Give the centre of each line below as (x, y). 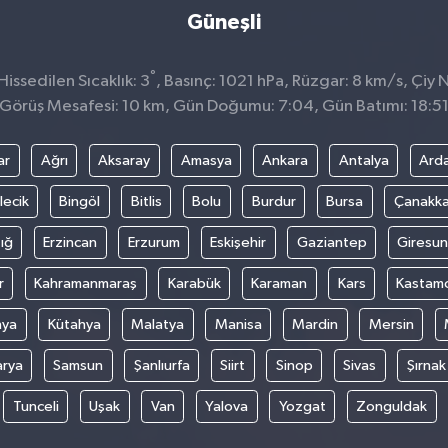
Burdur (273, 201)
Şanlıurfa (161, 365)
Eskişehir (238, 242)
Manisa (238, 324)
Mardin (315, 324)
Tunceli (35, 406)
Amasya (206, 160)
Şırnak (426, 365)
